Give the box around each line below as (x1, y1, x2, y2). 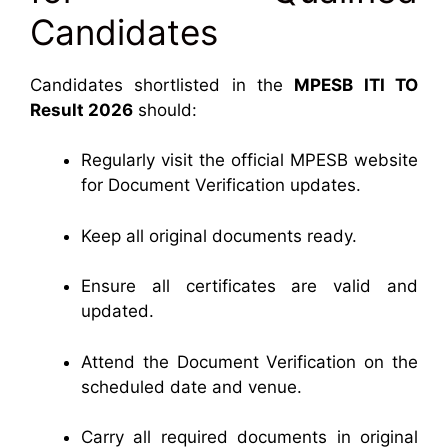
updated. (81, 301, 154, 321)
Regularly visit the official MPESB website (81, 150, 418, 170)
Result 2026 (30, 99, 133, 120)
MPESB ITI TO (294, 74, 419, 95)
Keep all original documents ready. (81, 225, 357, 246)
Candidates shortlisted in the (30, 74, 295, 95)
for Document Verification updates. (81, 175, 361, 195)
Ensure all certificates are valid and (81, 276, 418, 296)
